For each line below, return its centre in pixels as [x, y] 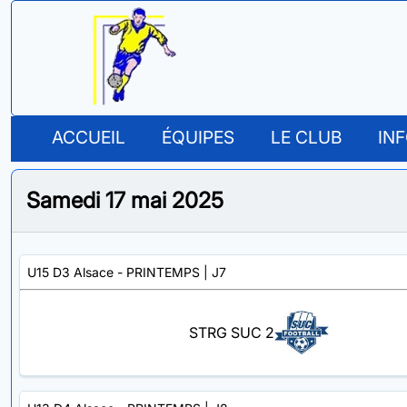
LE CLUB [306, 137]
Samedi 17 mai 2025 [125, 200]
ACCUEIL [89, 137]
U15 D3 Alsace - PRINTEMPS [114, 272]
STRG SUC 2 [232, 333]
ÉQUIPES [198, 137]
